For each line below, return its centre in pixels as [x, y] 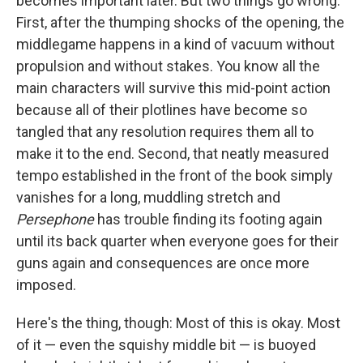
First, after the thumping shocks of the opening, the [180, 22]
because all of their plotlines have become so [162, 109]
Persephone [57, 219]
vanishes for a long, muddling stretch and [148, 197]
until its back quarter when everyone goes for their [177, 241]
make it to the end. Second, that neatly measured [173, 153]
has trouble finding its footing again [210, 219]
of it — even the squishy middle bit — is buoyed [166, 344]
